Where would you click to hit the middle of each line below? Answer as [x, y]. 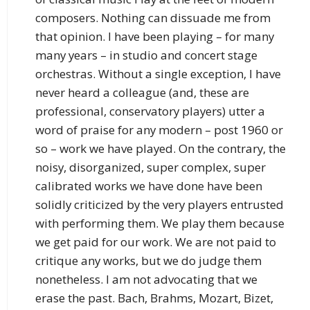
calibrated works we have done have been [149, 186]
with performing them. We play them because [160, 224]
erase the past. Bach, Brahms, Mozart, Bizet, [154, 298]
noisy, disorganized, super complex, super [151, 167]
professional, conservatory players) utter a [150, 111]
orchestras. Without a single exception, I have [158, 74]
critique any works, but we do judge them [148, 261]
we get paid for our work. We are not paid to [156, 242]
